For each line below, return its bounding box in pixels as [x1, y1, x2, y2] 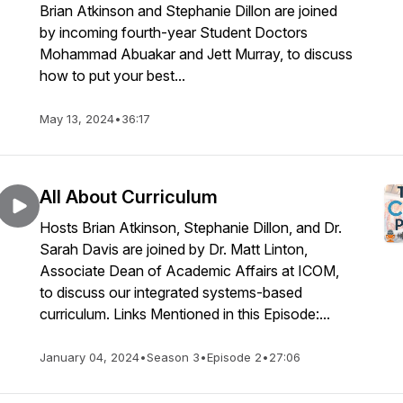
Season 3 [147, 350, 200, 364]
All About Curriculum [40, 186, 218, 208]
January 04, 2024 [40, 350, 139, 364]
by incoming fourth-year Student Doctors [40, 23, 308, 41]
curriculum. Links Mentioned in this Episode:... [40, 305, 330, 323]
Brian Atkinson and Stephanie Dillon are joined [40, 2, 337, 20]
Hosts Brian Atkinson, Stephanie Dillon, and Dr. [40, 219, 342, 237]
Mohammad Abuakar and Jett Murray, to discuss [40, 45, 353, 63]
